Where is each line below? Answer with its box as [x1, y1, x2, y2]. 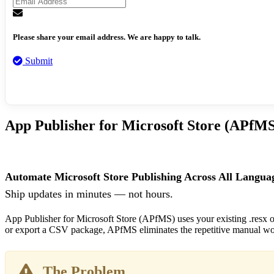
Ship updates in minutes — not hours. [5, 187, 173, 200]
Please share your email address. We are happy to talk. [13, 32, 201, 42]
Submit [23, 55, 53, 66]
